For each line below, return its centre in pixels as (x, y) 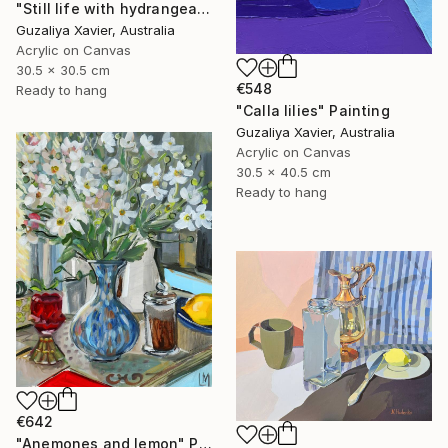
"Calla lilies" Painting (313, 111)
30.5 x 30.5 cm (63, 70)
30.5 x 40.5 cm (283, 172)
